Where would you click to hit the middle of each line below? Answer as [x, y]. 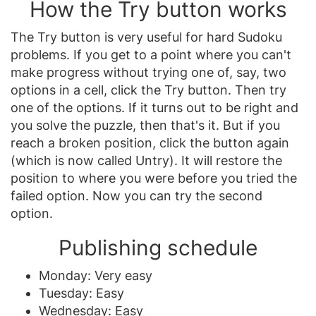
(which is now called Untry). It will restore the [146, 161]
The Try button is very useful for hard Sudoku [146, 37]
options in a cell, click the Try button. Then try [148, 90]
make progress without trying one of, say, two [148, 73]
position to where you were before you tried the [154, 178]
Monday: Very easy [96, 276]
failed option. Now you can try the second [136, 196]
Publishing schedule [158, 248]
